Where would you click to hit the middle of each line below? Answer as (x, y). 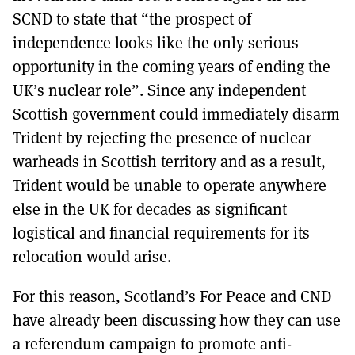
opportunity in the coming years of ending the (172, 66)
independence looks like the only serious (156, 42)
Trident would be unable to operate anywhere (170, 185)
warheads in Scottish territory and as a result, (169, 161)
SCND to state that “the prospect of (132, 19)
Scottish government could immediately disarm (176, 114)
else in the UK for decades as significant (150, 209)
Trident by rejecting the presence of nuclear (162, 137)
